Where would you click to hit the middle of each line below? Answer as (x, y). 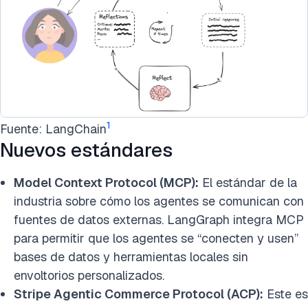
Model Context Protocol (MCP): (106, 182)
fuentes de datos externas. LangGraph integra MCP (159, 219)
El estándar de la (248, 182)
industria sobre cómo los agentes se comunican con (159, 201)
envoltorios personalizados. (89, 275)
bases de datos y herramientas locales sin (131, 256)
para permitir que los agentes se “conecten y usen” (156, 238)
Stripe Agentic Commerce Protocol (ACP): (139, 294)
